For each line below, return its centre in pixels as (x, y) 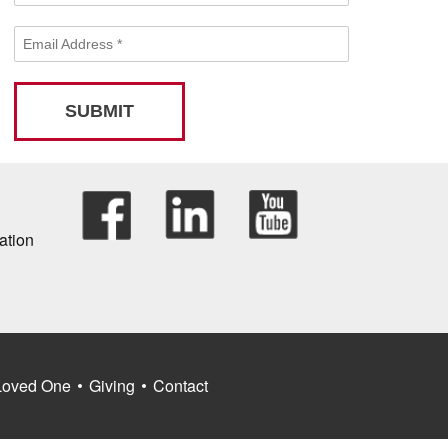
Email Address (70, 33)
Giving (112, 385)
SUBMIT (100, 111)
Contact (180, 385)
